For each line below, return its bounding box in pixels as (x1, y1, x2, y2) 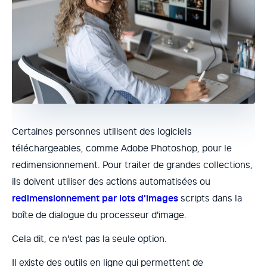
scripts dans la (178, 192, 242, 204)
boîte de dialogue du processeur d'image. (12, 209, 187, 221)
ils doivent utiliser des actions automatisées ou (12, 175, 210, 188)
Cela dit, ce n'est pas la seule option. (12, 232, 167, 245)
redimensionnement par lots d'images (12, 192, 178, 204)
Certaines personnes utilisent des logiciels (12, 125, 192, 138)
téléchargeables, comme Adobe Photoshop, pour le (12, 142, 232, 154)
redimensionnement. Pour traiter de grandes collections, (12, 159, 253, 171)
